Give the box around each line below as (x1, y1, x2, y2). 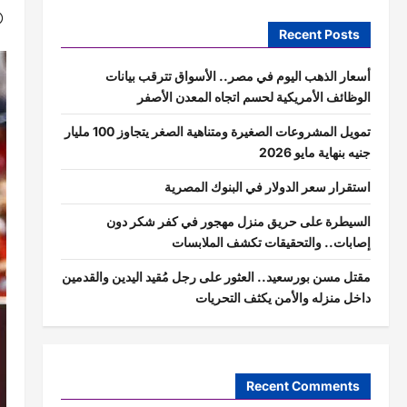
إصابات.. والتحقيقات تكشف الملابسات (171, 234, 371, 251)
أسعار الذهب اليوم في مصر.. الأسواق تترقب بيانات (104, 68, 371, 84)
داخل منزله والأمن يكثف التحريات (194, 290, 371, 306)
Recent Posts (278, 26, 360, 43)
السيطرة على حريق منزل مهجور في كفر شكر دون (105, 213, 371, 230)
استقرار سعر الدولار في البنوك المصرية (164, 179, 371, 195)
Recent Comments (245, 377, 360, 393)
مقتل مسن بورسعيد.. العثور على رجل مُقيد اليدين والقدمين (61, 269, 371, 285)
